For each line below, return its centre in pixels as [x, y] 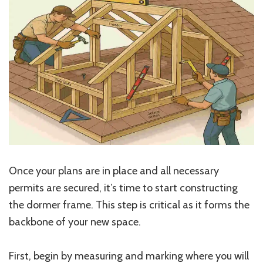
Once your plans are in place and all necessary [114, 171]
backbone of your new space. [75, 222]
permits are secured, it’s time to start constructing [123, 188]
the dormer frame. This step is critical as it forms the [129, 205]
